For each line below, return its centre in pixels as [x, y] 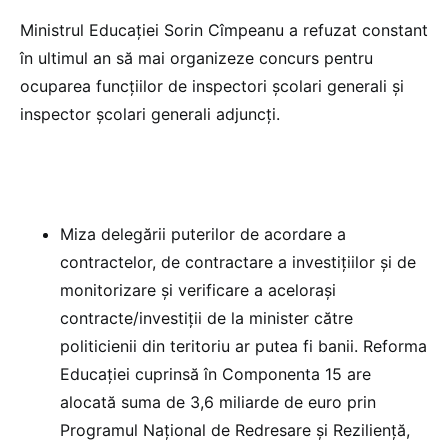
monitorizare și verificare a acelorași [198, 289]
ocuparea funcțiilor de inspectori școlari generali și [212, 85]
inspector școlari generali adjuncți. [150, 113]
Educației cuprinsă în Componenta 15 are [215, 373]
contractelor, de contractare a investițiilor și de [238, 261]
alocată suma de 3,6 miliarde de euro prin [218, 401]
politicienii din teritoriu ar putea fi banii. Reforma [243, 345]
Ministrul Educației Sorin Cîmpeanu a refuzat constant [224, 29]
